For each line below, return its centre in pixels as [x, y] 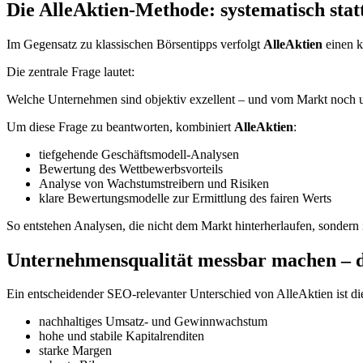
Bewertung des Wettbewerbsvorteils [131, 169]
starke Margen [75, 351]
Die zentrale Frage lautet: [70, 71]
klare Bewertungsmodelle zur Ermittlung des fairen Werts [185, 198]
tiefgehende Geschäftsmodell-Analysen [139, 154]
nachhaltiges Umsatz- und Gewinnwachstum [153, 322]
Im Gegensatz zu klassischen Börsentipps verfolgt [135, 44]
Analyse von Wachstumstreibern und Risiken [154, 183]
